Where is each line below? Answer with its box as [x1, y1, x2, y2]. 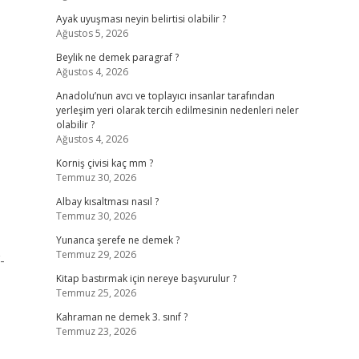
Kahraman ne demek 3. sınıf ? [55, 310, 188, 324]
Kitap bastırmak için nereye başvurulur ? [55, 272, 236, 285]
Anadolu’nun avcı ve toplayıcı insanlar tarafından [55, 89, 275, 103]
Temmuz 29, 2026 [55, 248, 136, 261]
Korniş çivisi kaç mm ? [55, 156, 153, 170]
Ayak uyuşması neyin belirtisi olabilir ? [55, 12, 226, 26]
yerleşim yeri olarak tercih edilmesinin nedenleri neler [55, 103, 299, 117]
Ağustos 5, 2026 [55, 26, 128, 40]
